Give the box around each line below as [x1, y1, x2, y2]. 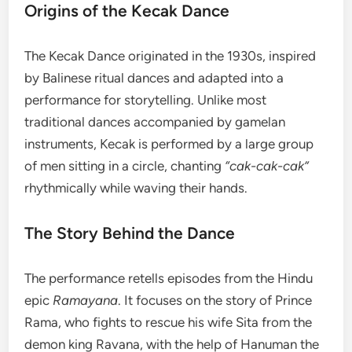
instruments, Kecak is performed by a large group [24, 135, 314, 152]
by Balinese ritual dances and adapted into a [24, 69, 284, 86]
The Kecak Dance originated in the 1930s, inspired [24, 47, 317, 64]
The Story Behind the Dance [24, 222, 236, 243]
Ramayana [53, 291, 119, 308]
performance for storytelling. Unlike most [24, 91, 267, 108]
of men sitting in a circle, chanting [24, 157, 225, 174]
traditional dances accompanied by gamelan [24, 113, 286, 130]
